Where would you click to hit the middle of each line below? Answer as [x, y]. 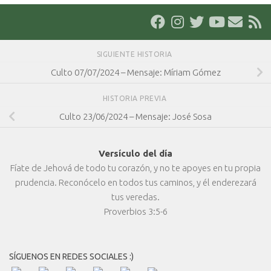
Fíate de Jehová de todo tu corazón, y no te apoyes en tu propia [135, 168]
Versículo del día [135, 154]
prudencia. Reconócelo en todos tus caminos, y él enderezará [135, 183]
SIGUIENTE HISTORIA [135, 54]
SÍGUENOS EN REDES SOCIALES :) [71, 257]
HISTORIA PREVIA [135, 99]
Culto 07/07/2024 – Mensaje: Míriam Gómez [135, 73]
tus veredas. [135, 197]
